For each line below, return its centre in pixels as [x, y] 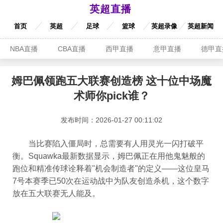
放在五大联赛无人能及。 [56, 193]
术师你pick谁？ [111, 96]
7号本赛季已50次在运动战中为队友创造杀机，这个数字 [111, 181]
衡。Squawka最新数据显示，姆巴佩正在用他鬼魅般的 [109, 156]
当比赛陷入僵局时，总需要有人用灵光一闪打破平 [108, 144]
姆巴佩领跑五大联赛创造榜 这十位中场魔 [111, 81]
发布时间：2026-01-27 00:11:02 [111, 120]
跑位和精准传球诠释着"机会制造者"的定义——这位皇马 [111, 168]
